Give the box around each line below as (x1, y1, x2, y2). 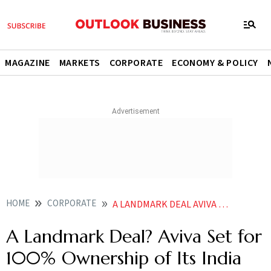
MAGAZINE (5, 56, 50, 70)
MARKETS (59, 56, 101, 70)
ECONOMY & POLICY (172, 56, 259, 70)
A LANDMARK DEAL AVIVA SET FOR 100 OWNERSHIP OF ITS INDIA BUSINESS (113, 198, 218, 211)
